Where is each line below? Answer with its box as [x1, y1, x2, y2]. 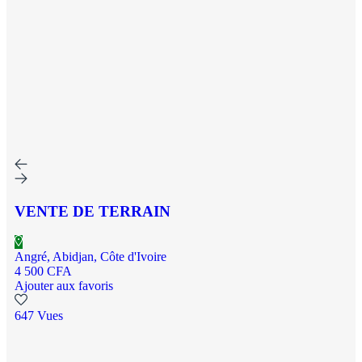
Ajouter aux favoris [15, 279, 113, 293]
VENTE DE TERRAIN [15, 202, 170, 220]
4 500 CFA [15, 264, 72, 279]
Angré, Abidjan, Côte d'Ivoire [15, 250, 166, 264]
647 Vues [15, 309, 63, 323]
